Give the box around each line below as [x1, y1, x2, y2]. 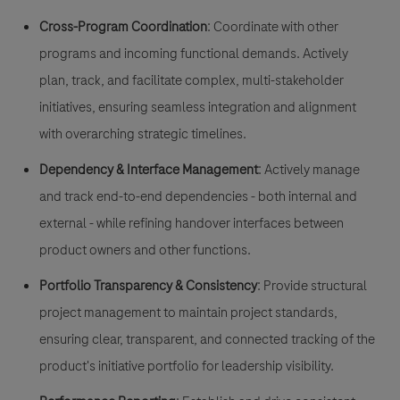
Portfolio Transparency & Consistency [39, 275, 257, 296]
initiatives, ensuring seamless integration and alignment [39, 96, 356, 117]
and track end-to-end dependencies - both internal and [39, 186, 357, 206]
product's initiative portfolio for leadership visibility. [39, 355, 334, 376]
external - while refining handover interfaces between [39, 212, 344, 233]
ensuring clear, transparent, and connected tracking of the [39, 329, 375, 349]
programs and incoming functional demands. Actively [39, 43, 348, 63]
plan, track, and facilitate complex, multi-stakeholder [39, 70, 344, 90]
